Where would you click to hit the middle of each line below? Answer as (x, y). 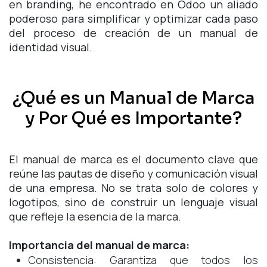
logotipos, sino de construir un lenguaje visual (133, 202)
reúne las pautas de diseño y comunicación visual (133, 174)
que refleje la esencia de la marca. (95, 217)
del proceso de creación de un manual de (133, 33)
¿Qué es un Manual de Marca (133, 98)
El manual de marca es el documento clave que (133, 159)
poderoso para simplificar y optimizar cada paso (133, 19)
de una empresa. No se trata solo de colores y (133, 188)
